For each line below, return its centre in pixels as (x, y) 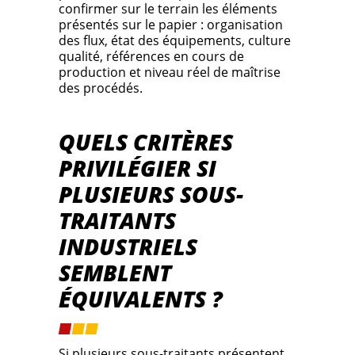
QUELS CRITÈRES (146, 142)
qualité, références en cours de (151, 57)
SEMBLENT (115, 273)
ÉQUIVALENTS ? (141, 299)
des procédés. (101, 88)
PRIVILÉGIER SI (137, 168)
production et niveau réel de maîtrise (170, 73)
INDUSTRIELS (128, 247)
